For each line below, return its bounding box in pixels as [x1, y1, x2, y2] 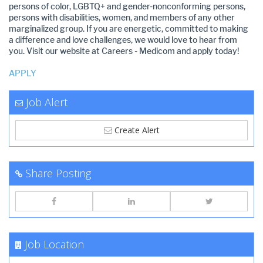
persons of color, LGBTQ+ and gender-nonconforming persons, [9, 2, 245, 12]
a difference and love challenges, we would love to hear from [9, 35, 237, 45]
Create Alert [112, 124, 160, 136]
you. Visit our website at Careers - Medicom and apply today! [9, 46, 240, 56]
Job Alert [26, 95, 68, 109]
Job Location [25, 237, 84, 251]
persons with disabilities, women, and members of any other [9, 13, 235, 23]
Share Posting [25, 166, 91, 180]
